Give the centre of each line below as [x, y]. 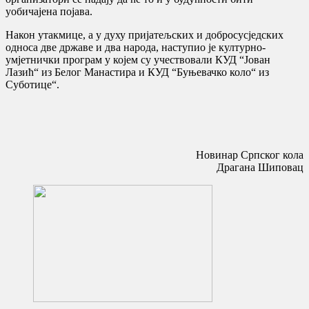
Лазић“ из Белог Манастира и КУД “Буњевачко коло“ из [137, 72]
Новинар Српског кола [250, 154]
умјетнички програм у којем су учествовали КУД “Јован [138, 59]
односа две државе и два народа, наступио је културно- [136, 47]
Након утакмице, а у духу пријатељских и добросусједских [144, 34]
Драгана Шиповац [260, 167]
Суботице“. [32, 84]
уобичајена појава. [49, 11]
